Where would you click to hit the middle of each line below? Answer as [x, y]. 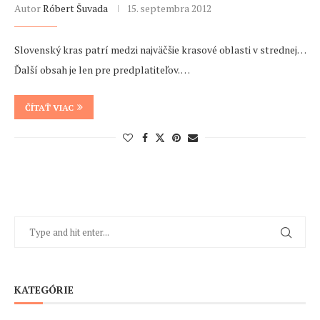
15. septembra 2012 [169, 9]
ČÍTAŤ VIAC [49, 108]
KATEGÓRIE [44, 290]
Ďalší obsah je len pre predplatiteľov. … [102, 70]
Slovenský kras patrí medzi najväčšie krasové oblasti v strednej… [160, 50]
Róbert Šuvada [75, 9]
